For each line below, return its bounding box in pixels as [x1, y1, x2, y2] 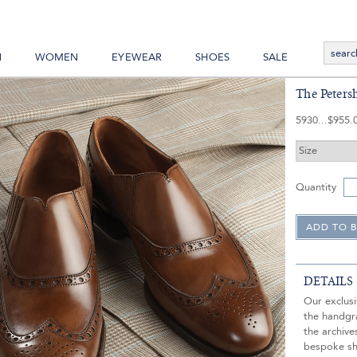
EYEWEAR [112, 50, 163, 65]
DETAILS [304, 275, 354, 288]
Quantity [296, 179, 337, 194]
